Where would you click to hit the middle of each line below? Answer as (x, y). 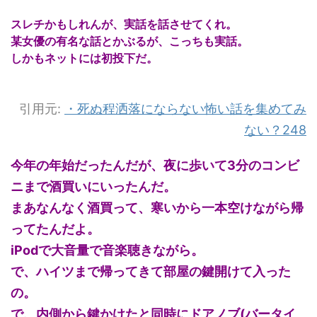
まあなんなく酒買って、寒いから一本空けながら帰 (157, 207)
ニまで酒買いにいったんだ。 (93, 186)
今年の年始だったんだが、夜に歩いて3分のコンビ (155, 165)
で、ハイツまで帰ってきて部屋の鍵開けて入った (151, 271)
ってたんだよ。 (55, 229)
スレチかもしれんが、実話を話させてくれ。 (124, 24)
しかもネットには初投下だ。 (84, 58)
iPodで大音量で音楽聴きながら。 (107, 250)
